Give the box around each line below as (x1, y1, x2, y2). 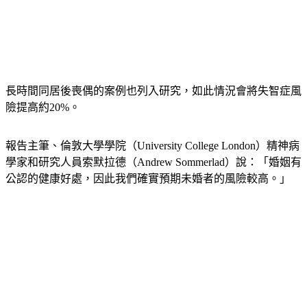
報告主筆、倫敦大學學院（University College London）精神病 (5, 140, 299, 152)
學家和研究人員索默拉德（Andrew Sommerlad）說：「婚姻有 (5, 156, 302, 169)
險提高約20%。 (5, 101, 80, 114)
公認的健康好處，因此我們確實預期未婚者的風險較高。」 (5, 173, 291, 185)
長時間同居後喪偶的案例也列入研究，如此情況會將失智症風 (5, 85, 302, 97)
